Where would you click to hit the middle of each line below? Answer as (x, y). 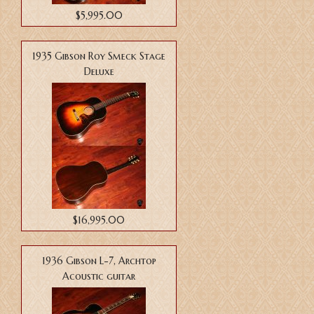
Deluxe (99, 72)
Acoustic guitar (99, 277)
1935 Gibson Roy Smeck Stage (99, 56)
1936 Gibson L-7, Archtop (99, 261)
